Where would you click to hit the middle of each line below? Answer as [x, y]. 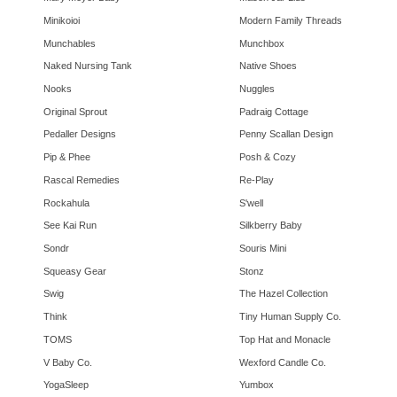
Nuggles [257, 88]
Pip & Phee [67, 157]
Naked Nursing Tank [88, 66]
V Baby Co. [68, 362]
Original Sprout [75, 111]
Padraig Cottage [273, 111]
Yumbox [256, 385]
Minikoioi [62, 20]
